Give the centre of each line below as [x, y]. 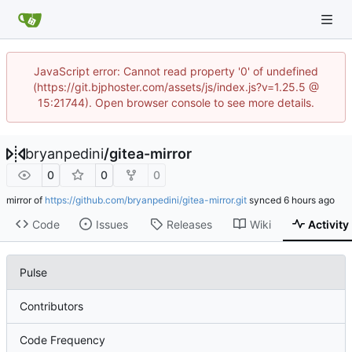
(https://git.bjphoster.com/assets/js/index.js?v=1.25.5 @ [176, 87]
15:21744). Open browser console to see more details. [176, 103]
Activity [329, 224]
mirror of [26, 200]
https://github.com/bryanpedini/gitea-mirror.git [146, 200]
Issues [112, 224]
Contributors [51, 306]
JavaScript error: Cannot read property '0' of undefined [176, 71]
